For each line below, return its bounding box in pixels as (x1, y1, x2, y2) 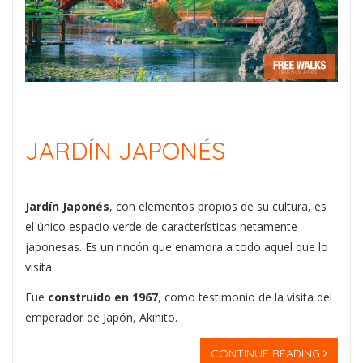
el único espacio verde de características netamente (25, 218, 297, 234)
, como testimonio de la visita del (158, 289, 332, 305)
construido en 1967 (48, 289, 158, 305)
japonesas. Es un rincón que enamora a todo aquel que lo (25, 238, 328, 254)
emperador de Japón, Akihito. (25, 310, 177, 326)
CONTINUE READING (211, 345, 323, 361)
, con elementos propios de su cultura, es (109, 198, 327, 214)
